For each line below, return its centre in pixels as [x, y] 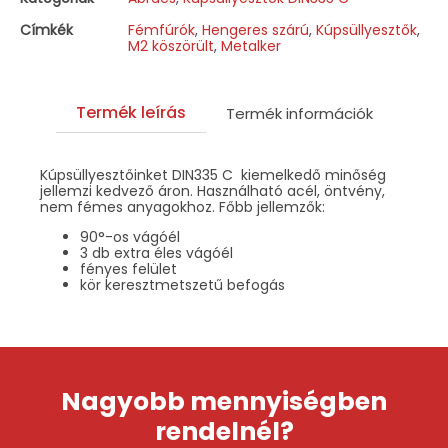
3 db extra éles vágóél [156, 253]
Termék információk [299, 114]
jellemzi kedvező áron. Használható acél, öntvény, [212, 191]
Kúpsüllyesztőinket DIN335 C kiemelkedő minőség [213, 175]
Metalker [251, 46]
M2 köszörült [171, 46]
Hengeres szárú [255, 30]
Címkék [46, 30]
